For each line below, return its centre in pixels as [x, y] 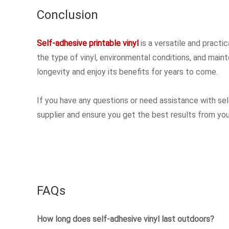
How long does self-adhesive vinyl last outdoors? [125, 219]
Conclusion [67, 14]
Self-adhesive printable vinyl [88, 43]
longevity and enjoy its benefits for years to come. [127, 71]
